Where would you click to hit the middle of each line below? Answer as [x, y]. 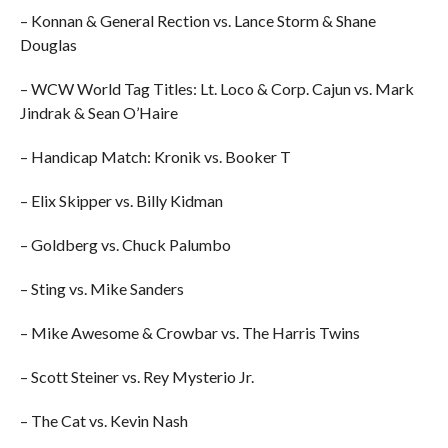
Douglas [48, 44]
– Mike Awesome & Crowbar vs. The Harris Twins [189, 332]
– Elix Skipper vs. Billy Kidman [121, 200]
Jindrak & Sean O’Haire [98, 112]
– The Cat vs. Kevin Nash [103, 420]
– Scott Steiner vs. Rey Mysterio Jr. [136, 376]
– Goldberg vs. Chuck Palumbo [125, 244]
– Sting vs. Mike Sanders [101, 288]
